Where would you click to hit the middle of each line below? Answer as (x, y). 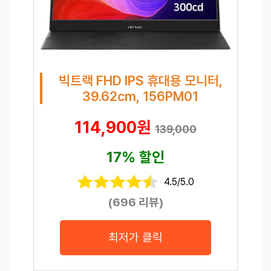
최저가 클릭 (135, 237)
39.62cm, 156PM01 (140, 96)
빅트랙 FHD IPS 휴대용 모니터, (140, 80)
